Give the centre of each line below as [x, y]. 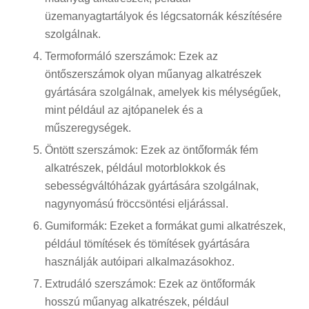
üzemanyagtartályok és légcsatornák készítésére [163, 17]
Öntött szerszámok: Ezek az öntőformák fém [151, 150]
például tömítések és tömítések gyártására [147, 244]
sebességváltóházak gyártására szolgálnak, [151, 186]
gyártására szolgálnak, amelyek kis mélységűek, [162, 92]
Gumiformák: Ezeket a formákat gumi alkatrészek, [165, 226]
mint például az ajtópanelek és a [123, 110]
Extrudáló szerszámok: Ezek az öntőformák [150, 284]
